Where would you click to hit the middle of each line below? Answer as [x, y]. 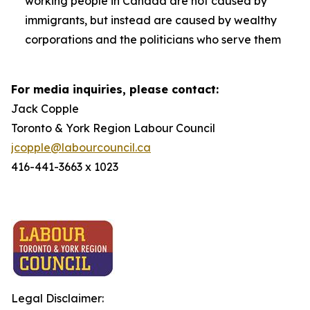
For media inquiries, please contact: [115, 89]
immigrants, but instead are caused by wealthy [151, 20]
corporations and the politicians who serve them [153, 39]
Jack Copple [45, 109]
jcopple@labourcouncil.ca [81, 147]
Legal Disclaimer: [57, 298]
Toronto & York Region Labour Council [113, 128]
